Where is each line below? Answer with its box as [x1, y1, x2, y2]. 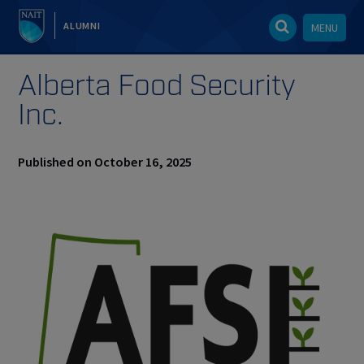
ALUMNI [63, 19, 101, 32]
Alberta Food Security [18, 67, 297, 103]
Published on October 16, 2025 [18, 154, 193, 170]
